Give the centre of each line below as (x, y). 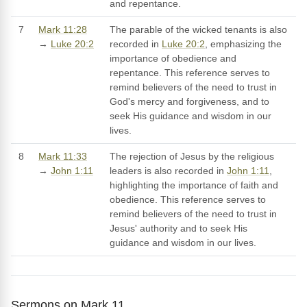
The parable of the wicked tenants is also (198, 30)
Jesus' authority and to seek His (179, 229)
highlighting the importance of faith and (194, 185)
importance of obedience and (173, 59)
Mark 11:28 (63, 30)
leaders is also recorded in (168, 171)
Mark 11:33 (63, 157)
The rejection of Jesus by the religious (192, 157)
